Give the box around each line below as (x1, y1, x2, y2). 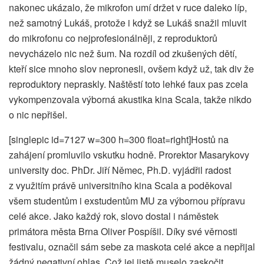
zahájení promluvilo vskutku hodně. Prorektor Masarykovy (9, 148, 249, 162)
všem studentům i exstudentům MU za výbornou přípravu (9, 194, 245, 208)
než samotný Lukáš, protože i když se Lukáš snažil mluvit (9, 16, 246, 30)
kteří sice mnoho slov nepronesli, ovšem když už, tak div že (9, 62, 254, 76)
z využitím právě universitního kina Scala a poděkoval (9, 179, 232, 193)
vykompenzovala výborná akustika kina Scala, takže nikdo (9, 93, 252, 107)
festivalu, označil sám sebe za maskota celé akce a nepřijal (9, 240, 255, 254)
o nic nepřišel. (9, 108, 67, 122)
